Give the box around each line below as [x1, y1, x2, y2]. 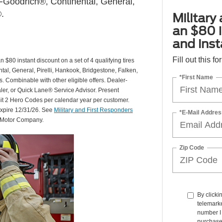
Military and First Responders [54, 107, 133, 113]
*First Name [179, 73, 213, 81]
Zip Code [179, 144, 204, 151]
